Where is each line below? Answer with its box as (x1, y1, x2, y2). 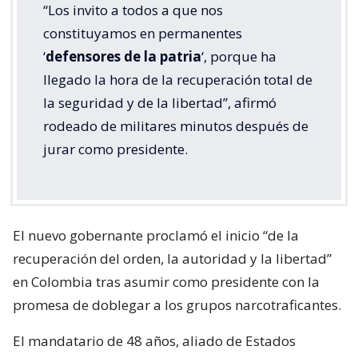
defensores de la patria (46, 47, 201, 66)
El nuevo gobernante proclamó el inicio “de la (13, 226, 299, 245)
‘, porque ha (201, 47, 276, 66)
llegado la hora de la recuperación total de (43, 70, 312, 89)
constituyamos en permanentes (43, 24, 242, 43)
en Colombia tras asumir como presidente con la (13, 272, 320, 292)
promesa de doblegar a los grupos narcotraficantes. (13, 296, 341, 315)
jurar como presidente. (43, 140, 188, 159)
